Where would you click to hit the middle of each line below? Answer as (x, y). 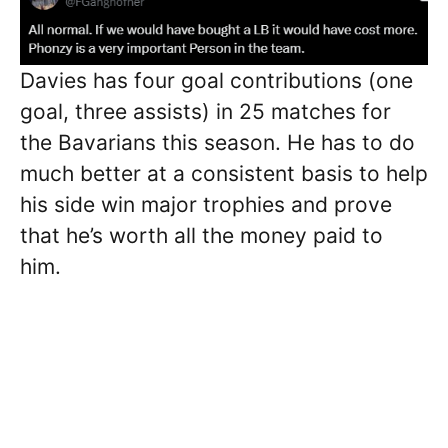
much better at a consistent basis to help (224, 174)
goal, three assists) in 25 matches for (205, 112)
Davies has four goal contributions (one (216, 81)
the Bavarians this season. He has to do (217, 143)
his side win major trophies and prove (206, 205)
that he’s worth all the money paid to (201, 236)
